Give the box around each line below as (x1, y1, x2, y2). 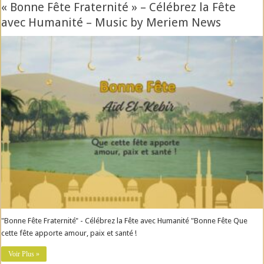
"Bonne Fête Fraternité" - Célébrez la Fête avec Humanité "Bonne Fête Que (1, 216, 248, 226)
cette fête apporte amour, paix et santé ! (1, 229, 137, 238)
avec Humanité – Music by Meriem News (1, 15, 222, 29)
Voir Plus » (8, 250, 40, 259)
